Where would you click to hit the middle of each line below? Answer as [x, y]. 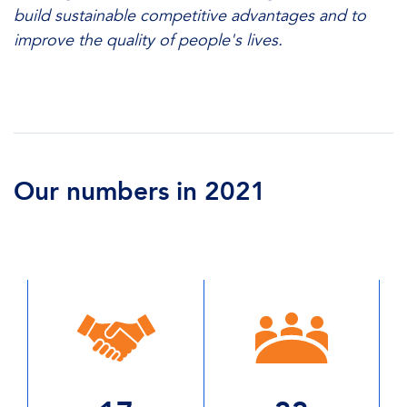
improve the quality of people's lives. [148, 40]
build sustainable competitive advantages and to [190, 16]
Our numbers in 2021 [140, 192]
